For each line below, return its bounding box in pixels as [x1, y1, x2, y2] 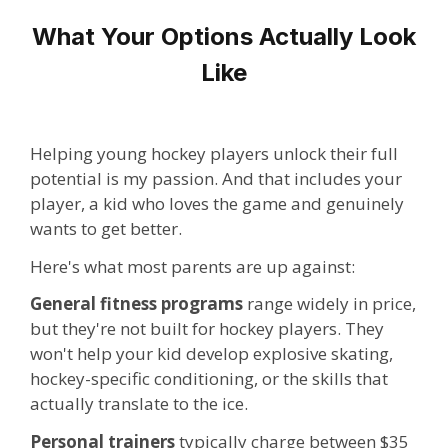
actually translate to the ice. [30, 392, 248, 416]
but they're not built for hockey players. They [30, 317, 384, 341]
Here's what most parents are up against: [30, 254, 355, 278]
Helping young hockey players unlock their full [30, 141, 398, 165]
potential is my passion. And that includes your [30, 166, 402, 190]
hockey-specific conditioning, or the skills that [30, 367, 388, 391]
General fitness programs [30, 292, 243, 316]
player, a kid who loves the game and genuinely [30, 191, 404, 215]
